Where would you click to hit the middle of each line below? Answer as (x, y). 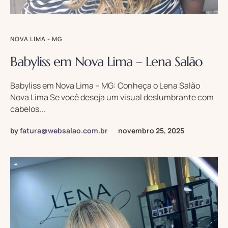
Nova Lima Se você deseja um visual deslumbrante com (112, 97)
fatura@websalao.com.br (64, 130)
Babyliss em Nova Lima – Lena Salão (106, 61)
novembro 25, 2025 (151, 130)
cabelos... (28, 109)
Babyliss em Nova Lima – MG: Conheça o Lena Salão (105, 85)
